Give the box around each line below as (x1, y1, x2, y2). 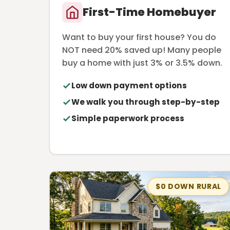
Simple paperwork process (71, 112, 184, 124)
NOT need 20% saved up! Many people (62, 44, 221, 56)
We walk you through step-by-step (71, 96, 220, 107)
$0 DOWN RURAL (155, 181, 222, 192)
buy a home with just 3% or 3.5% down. (62, 56, 222, 69)
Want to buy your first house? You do (62, 31, 216, 43)
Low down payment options (71, 80, 187, 91)
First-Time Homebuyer (83, 4, 216, 20)
